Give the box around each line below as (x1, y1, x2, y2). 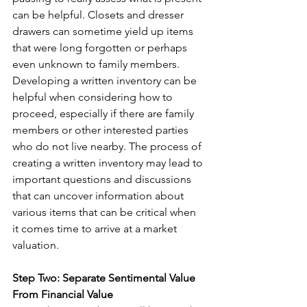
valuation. (12, 238, 59, 251)
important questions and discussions (12, 172, 194, 186)
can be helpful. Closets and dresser (12, 8, 186, 21)
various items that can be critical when (12, 205, 199, 219)
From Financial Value (12, 287, 113, 301)
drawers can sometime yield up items (12, 24, 196, 38)
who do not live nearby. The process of (12, 139, 204, 153)
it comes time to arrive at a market (12, 221, 180, 235)
